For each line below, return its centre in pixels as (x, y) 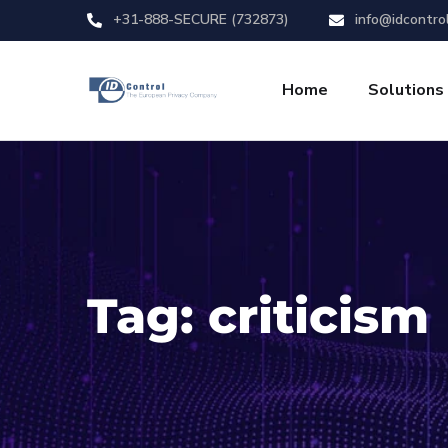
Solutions (406, 90)
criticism (318, 315)
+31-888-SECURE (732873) (199, 19)
